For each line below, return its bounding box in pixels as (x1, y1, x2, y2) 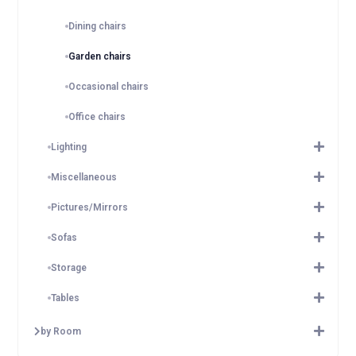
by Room (41, 326, 82, 337)
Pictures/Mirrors (51, 202, 129, 213)
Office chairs (68, 111, 126, 122)
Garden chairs (68, 51, 132, 62)
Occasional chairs (68, 81, 149, 92)
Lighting (51, 141, 87, 153)
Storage (51, 262, 87, 273)
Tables (51, 292, 80, 304)
